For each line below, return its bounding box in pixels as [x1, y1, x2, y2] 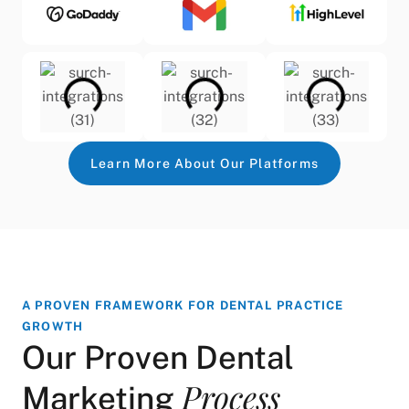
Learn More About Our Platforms [89, 155, 319, 171]
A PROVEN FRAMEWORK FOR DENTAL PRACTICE [22, 298, 344, 312]
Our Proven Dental [22, 338, 294, 376]
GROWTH [22, 319, 84, 333]
